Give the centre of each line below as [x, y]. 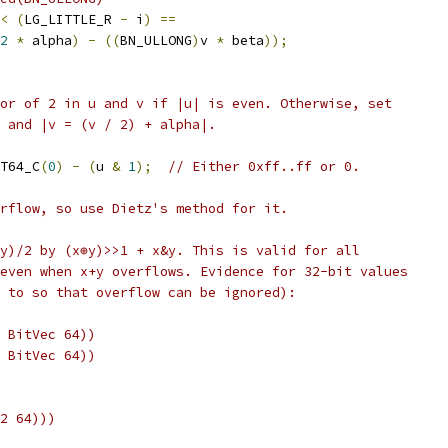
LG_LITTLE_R [72, 19]
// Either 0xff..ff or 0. [264, 166]
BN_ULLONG [156, 40]
